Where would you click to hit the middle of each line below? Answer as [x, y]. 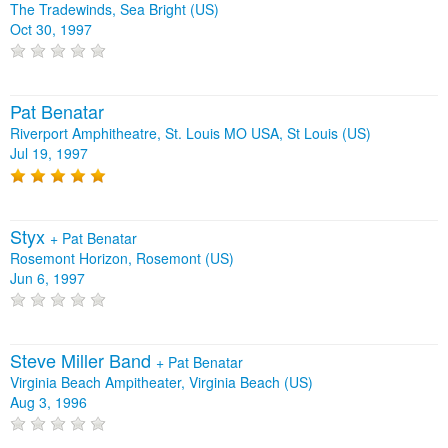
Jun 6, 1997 [47, 277]
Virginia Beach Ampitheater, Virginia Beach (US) [161, 381]
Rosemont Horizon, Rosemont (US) [122, 257]
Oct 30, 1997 [51, 28]
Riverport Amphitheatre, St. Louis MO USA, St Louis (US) [190, 133]
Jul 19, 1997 [49, 153]
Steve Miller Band [83, 359]
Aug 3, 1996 [48, 401]
